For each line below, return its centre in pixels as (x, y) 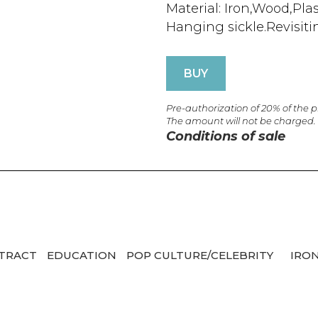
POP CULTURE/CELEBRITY (201, 255)
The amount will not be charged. (241, 121)
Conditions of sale (226, 136)
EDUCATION (83, 255)
